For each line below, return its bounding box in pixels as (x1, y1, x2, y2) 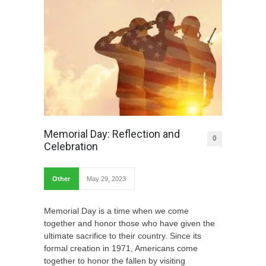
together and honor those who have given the (44, 218, 215, 228)
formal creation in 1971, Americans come (44, 243, 198, 253)
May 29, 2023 (87, 175, 126, 182)
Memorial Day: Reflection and (44, 127, 180, 140)
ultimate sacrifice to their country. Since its (44, 230, 201, 240)
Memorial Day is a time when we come (44, 205, 189, 216)
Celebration (44, 140, 98, 153)
